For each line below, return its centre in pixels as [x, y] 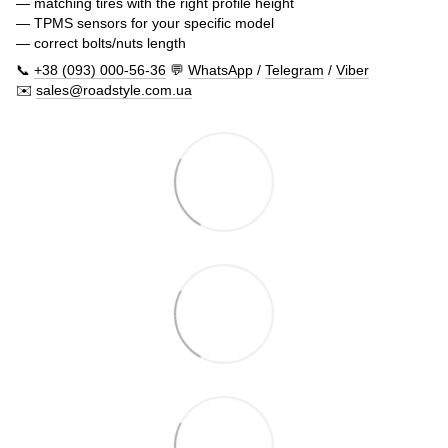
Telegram [294, 69]
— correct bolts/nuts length [101, 42]
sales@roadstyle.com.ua [114, 89]
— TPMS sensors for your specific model [145, 22]
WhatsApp [220, 69]
